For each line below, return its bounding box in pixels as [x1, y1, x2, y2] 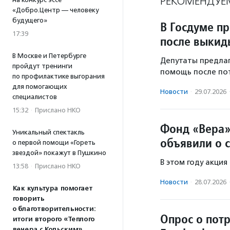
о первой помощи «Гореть [12, 139, 95, 146]
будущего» [12, 16, 47, 24]
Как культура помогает [12, 184, 92, 193]
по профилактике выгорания [12, 72, 105, 80]
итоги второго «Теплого [12, 215, 94, 223]
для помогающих [12, 83, 67, 90]
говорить [12, 195, 44, 203]
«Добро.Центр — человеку [12, 6, 99, 14]
